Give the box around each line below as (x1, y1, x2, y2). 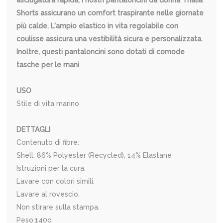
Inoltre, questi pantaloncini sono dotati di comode (16, 48, 185, 56)
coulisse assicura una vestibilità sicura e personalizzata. (16, 35, 203, 43)
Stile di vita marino (16, 100, 80, 108)
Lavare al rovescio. (16, 190, 80, 199)
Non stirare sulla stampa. (16, 203, 100, 212)
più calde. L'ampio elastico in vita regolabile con (16, 22, 179, 30)
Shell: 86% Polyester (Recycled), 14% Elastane (16, 151, 172, 160)
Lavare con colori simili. (16, 177, 95, 186)
